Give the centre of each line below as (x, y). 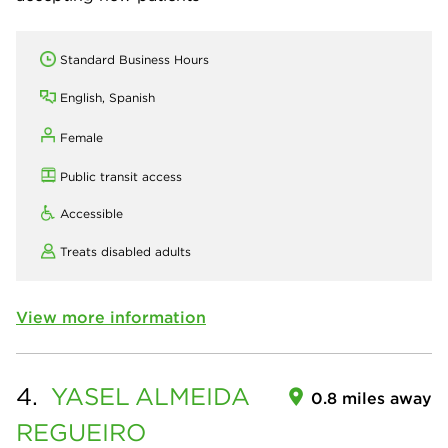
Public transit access (121, 177)
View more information (111, 317)
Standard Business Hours (134, 60)
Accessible (91, 214)
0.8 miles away (371, 398)
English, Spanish (107, 98)
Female (81, 138)
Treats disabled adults (125, 252)
